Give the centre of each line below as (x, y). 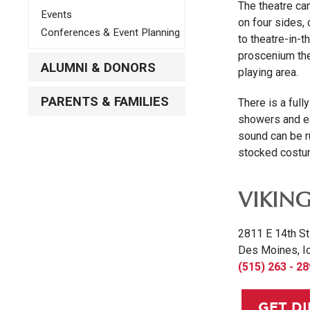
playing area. (268, 72)
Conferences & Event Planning (110, 33)
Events (56, 14)
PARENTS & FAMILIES (104, 101)
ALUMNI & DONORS (98, 67)
